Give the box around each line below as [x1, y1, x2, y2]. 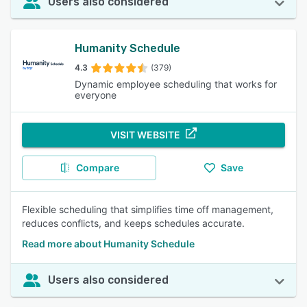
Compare [75, 162, 119, 173]
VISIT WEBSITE [110, 129, 180, 140]
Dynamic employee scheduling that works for [75, 78, 278, 90]
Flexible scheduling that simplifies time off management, [22, 204, 273, 215]
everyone [75, 89, 117, 101]
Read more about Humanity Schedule [22, 238, 195, 249]
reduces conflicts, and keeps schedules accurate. [22, 217, 245, 229]
